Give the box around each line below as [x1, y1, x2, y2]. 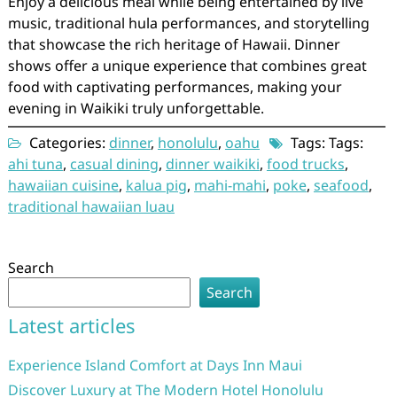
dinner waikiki [165, 153, 260, 174]
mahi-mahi [193, 175, 266, 195]
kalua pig [125, 175, 187, 195]
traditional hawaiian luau [7, 196, 175, 216]
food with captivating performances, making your [7, 76, 342, 97]
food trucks [266, 153, 345, 174]
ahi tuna [7, 153, 63, 174]
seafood [313, 175, 369, 195]
